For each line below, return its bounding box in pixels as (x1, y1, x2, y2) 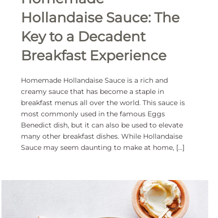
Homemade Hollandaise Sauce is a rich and (21, 76, 168, 85)
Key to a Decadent (21, 28, 146, 45)
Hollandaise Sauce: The (21, 9, 180, 26)
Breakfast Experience (21, 47, 167, 64)
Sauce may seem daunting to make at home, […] (21, 143, 185, 152)
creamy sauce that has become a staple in (21, 87, 164, 96)
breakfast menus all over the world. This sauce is (21, 98, 185, 108)
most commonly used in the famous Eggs (21, 109, 165, 119)
